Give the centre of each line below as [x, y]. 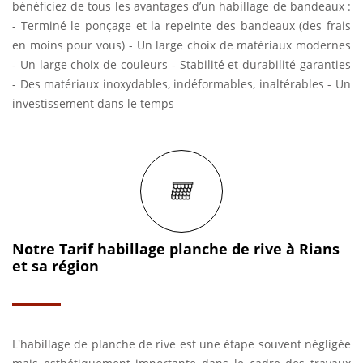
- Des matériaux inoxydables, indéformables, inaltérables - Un [181, 84]
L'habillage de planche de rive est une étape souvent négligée [181, 344]
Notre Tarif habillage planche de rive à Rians [176, 249]
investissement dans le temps [93, 103]
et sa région [56, 266]
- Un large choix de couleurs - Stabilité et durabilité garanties [181, 64]
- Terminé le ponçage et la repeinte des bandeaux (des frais [181, 26]
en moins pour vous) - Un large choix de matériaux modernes [181, 45]
